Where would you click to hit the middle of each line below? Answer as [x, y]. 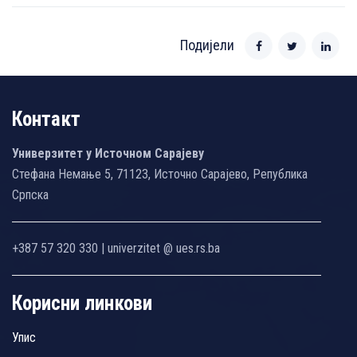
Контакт [46, 119]
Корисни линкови [82, 303]
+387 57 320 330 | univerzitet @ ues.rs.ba [116, 248]
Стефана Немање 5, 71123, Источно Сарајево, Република [160, 174]
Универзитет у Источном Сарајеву [108, 153]
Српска [30, 194]
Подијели [207, 45]
